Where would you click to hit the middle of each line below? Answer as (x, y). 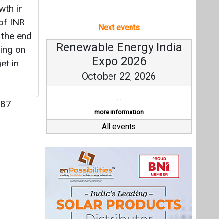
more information (119, 112)
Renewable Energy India (119, 47)
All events (119, 126)
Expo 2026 (119, 61)
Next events (119, 28)
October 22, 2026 (119, 76)
